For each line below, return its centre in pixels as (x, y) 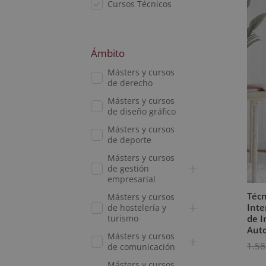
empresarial (131, 179)
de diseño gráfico (141, 111)
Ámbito (107, 53)
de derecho (130, 83)
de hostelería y (137, 208)
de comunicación (141, 247)
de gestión (128, 168)
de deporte (129, 140)
